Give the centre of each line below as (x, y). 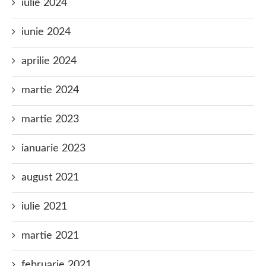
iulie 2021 (44, 207)
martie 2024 (50, 90)
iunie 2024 (46, 32)
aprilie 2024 (49, 61)
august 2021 (50, 178)
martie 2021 (50, 236)
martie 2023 (50, 119)
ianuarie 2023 (53, 148)
